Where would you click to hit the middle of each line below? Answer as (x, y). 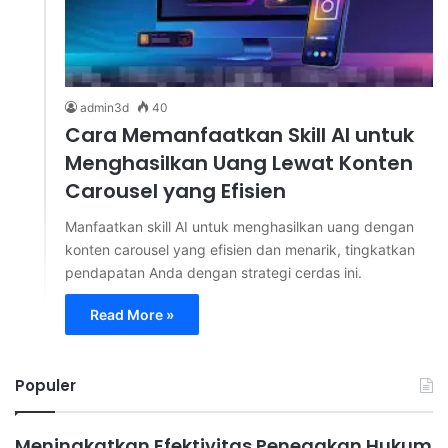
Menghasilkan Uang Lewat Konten (239, 163)
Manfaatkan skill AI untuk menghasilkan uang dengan (239, 227)
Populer (45, 386)
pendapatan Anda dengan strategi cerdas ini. (213, 273)
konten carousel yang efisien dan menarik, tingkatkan (240, 250)
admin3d (104, 108)
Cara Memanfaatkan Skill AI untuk (239, 135)
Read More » (132, 315)
